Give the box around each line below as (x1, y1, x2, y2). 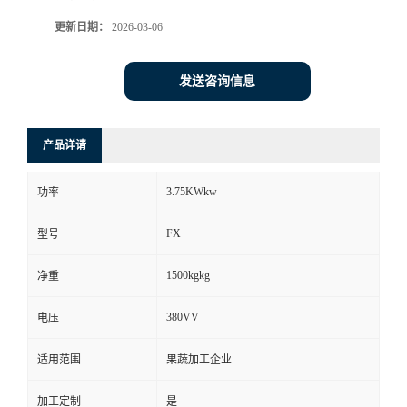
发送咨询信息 (179, 74, 255, 88)
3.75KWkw (166, 185, 217, 198)
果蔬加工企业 (166, 353, 232, 366)
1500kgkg (166, 269, 210, 282)
